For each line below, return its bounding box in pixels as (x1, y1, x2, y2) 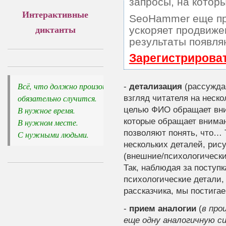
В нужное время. (17, 105, 77, 116)
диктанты (35, 23, 76, 36)
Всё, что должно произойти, (17, 81, 121, 91)
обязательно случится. (17, 93, 97, 103)
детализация (129, 81, 182, 91)
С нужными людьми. (17, 129, 89, 140)
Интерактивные (22, 8, 89, 21)
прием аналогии (129, 203, 196, 213)
